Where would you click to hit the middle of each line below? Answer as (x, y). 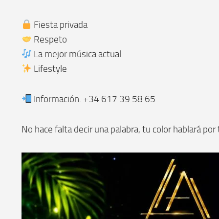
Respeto (50, 39)
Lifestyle (50, 68)
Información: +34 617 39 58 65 (94, 99)
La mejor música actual (77, 54)
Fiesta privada (60, 24)
